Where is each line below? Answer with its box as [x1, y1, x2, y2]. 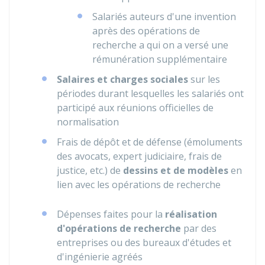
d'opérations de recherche [57, 222, 181, 235]
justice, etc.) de [57, 164, 123, 177]
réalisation [165, 208, 217, 221]
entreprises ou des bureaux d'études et [57, 236, 231, 249]
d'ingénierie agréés [57, 250, 143, 263]
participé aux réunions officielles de [57, 101, 214, 114]
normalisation [57, 115, 119, 128]
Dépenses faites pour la [57, 208, 165, 221]
